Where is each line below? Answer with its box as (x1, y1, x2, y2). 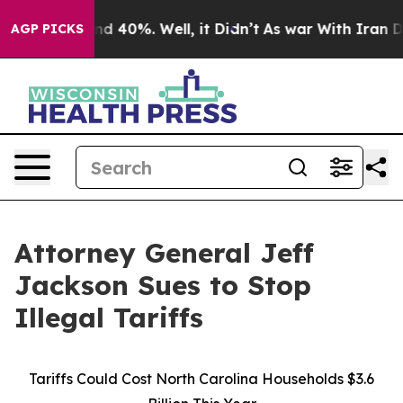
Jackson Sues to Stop (14, 268, 311, 302)
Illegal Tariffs (14, 300, 203, 335)
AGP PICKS (11, 21, 84, 37)
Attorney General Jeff (14, 236, 314, 270)
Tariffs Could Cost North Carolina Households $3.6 (29, 370, 374, 388)
